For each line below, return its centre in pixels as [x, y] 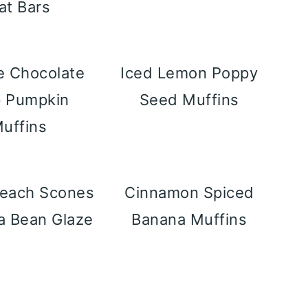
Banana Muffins [189, 219]
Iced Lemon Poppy [189, 73]
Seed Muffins [189, 100]
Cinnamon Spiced [189, 192]
